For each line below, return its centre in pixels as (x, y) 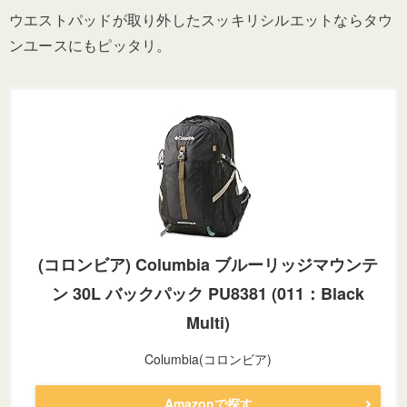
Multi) (208, 323)
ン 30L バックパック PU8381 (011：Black (208, 294)
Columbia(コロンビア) (208, 359)
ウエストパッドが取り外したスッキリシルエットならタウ (201, 20)
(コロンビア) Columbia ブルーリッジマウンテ (208, 265)
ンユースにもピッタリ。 (90, 45)
